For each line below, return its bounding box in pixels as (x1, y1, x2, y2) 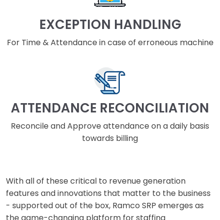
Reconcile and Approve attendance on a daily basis (11, 120, 209, 132)
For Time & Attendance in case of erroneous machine (6, 36, 214, 48)
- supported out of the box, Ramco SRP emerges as (6, 199, 204, 211)
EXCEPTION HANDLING (39, 15, 181, 33)
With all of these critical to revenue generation (6, 175, 186, 187)
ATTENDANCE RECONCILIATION (11, 99, 209, 117)
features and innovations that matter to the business (6, 187, 211, 199)
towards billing (82, 132, 138, 144)
